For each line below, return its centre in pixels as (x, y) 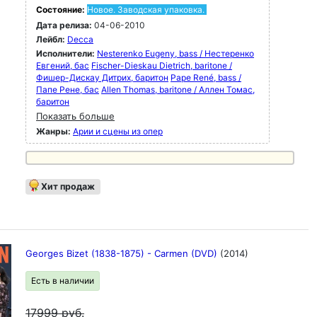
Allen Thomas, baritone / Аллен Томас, (178, 90)
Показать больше (75, 116)
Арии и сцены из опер (118, 131)
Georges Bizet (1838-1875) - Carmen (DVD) (123, 253)
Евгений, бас (63, 65)
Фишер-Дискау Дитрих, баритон (102, 77)
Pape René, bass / (206, 77)
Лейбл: (51, 39)
